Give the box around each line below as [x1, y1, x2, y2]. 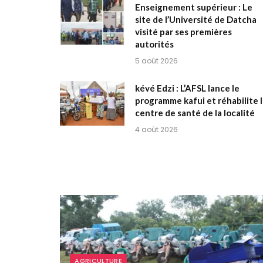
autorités [135, 39, 174, 50]
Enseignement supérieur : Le [135, 2, 252, 13]
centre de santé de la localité [135, 107, 255, 119]
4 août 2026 [135, 124, 178, 135]
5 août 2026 [135, 56, 178, 66]
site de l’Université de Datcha [135, 14, 257, 25]
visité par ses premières [135, 26, 232, 38]
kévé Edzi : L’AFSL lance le [135, 83, 240, 94]
